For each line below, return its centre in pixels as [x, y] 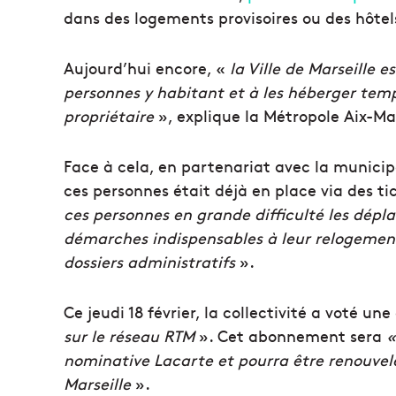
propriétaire [109, 115]
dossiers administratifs [149, 261]
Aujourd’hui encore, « [147, 67]
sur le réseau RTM [129, 335]
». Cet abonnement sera [290, 335]
